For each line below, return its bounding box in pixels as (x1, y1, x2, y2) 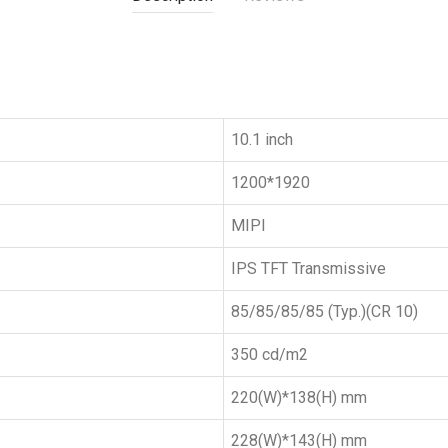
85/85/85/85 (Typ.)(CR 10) (231, 302, 418, 321)
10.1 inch (231, 130, 293, 149)
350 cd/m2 (231, 345, 308, 364)
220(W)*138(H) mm (231, 388, 367, 407)
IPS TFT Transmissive (231, 259, 386, 278)
